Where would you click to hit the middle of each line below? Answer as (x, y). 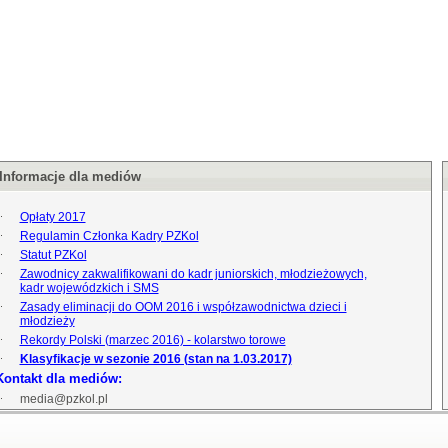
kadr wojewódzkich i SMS (89, 288)
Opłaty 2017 (52, 217)
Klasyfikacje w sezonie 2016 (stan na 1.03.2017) (155, 359)
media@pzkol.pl (63, 399)
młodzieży (47, 321)
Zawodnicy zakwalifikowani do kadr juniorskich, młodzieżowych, (193, 274)
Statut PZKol (53, 255)
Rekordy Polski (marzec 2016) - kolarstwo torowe (152, 340)
